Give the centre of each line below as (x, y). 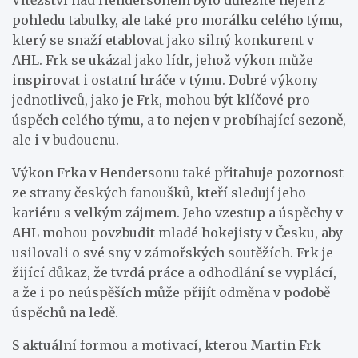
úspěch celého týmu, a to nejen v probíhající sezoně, (179, 119)
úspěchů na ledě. (65, 312)
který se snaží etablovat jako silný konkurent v (163, 40)
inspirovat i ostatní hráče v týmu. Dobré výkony (165, 80)
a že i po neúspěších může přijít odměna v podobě (171, 292)
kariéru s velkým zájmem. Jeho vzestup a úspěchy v (177, 212)
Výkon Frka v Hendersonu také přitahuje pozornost (178, 172)
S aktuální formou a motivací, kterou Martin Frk (167, 345)
